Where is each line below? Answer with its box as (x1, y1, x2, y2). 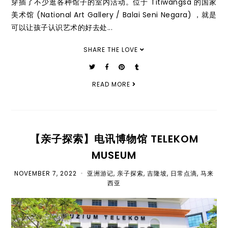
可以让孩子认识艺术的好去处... (11, 22, 113, 33)
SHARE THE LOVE (83, 45, 140, 54)
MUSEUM (92, 148, 136, 162)
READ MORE (92, 79, 132, 89)
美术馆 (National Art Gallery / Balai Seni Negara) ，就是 (11, 9, 217, 20)
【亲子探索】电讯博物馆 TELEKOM (30, 131, 198, 146)
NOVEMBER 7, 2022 (14, 168, 77, 178)
